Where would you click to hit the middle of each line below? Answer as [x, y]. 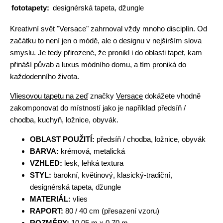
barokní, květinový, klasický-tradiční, [112, 175]
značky [102, 96]
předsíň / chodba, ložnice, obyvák [150, 139]
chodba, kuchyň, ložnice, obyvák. [64, 120]
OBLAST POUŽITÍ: [62, 139]
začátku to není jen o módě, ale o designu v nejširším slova [106, 41]
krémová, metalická [92, 151]
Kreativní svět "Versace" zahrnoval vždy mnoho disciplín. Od [109, 29]
